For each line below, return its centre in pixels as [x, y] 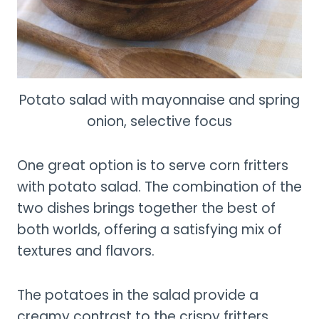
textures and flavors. [86, 251]
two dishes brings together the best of [146, 208]
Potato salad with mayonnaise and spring [159, 100]
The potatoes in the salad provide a [138, 295]
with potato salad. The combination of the [159, 187]
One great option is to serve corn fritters [153, 165]
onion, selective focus [159, 121]
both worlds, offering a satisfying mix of [150, 229]
